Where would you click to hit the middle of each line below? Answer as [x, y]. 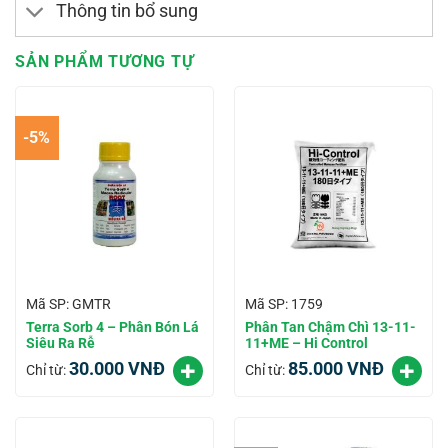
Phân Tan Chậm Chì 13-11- [330, 326]
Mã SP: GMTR [68, 304]
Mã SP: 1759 [283, 304]
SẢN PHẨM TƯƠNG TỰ [104, 61]
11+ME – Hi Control [306, 342]
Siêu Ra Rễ [60, 342]
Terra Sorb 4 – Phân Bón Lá [112, 326]
